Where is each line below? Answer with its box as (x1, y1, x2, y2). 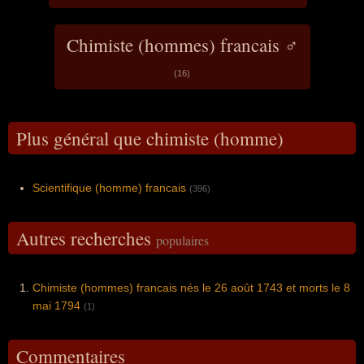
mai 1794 (32, 298, 80, 312)
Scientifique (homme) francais (32, 180, 186, 194)
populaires (156, 231, 209, 249)
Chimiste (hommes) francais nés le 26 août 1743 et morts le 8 (32, 280, 350, 294)
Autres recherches (16, 225, 156, 250)
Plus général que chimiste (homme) (16, 125, 284, 150)
